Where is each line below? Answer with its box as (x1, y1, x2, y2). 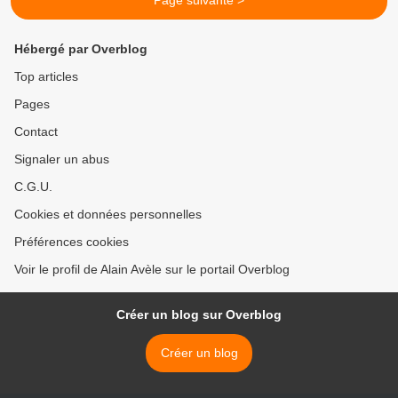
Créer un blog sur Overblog (116, 307, 282, 322)
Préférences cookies (14, 235, 129, 250)
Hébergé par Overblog (14, 42, 147, 57)
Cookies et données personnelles (14, 207, 202, 222)
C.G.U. (14, 179, 52, 195)
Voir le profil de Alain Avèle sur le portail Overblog (14, 262, 290, 277)
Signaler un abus (14, 152, 109, 167)
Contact (14, 124, 58, 139)
